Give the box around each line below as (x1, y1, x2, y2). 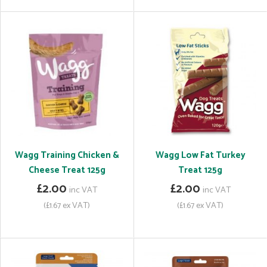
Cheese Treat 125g (28, 163, 105, 178)
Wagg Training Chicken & (14, 148, 119, 163)
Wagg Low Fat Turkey (155, 148, 246, 163)
